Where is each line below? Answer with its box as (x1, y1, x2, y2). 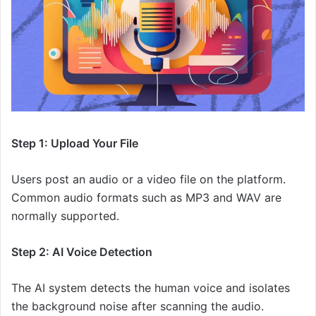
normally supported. (11, 209, 119, 224)
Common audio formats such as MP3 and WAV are (11, 190, 281, 205)
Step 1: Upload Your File (11, 136, 138, 151)
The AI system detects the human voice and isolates (11, 281, 290, 296)
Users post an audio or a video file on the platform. (11, 172, 286, 187)
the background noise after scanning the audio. (11, 299, 264, 314)
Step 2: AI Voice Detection (11, 245, 152, 260)
